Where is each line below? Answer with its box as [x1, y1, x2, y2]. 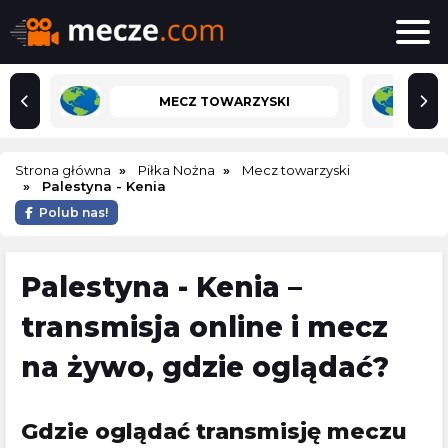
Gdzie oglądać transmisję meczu [21, 418, 407, 445]
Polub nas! [39, 205, 108, 220]
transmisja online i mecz [21, 310, 388, 344]
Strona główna [15, 162, 111, 178]
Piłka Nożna [138, 162, 215, 178]
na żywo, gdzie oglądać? [21, 350, 389, 384]
